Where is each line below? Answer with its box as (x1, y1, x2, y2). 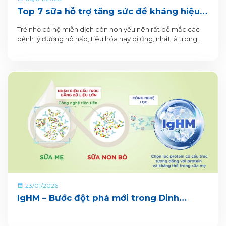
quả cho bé (17, 19, 67, 29)
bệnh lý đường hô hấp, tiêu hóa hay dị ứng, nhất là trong (17, 35, 197, 43)
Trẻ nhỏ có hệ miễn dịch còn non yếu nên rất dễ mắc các (17, 26, 200, 34)
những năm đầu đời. (17, 45, 82, 53)
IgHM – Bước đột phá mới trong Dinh (17, 193, 179, 203)
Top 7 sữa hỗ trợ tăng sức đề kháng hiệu (17, 6, 200, 17)
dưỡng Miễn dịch (17, 205, 92, 216)
